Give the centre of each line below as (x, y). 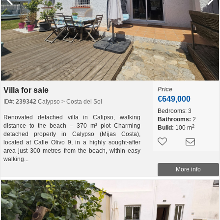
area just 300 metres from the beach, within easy (72, 151)
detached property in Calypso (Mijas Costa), (72, 134)
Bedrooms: (172, 111)
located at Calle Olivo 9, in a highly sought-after (72, 142)
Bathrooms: (174, 119)
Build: (166, 128)
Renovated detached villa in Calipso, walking (72, 117)
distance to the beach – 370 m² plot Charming (72, 126)
